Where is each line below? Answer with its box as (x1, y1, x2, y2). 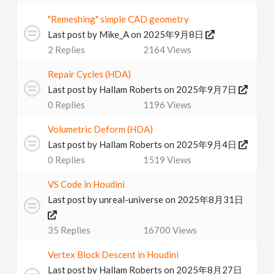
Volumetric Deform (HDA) (48, 124, 154, 135)
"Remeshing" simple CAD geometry (48, 13, 190, 24)
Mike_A (99, 29, 130, 40)
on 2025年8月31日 (165, 194, 244, 205)
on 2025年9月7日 (164, 84, 239, 95)
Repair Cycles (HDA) (48, 68, 131, 80)
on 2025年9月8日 (131, 29, 206, 40)
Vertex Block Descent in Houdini (48, 249, 179, 260)
